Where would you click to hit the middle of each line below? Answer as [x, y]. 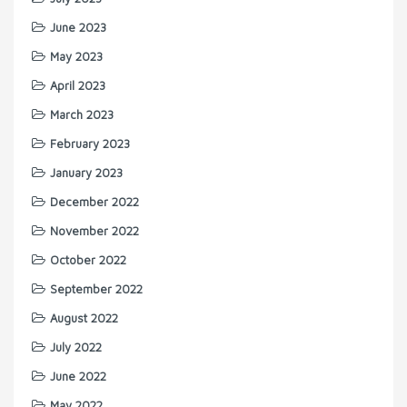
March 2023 [82, 115]
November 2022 [94, 231]
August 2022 [84, 318]
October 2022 [88, 260]
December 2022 [94, 202]
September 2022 [96, 289]
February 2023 [90, 144]
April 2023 [78, 86]
